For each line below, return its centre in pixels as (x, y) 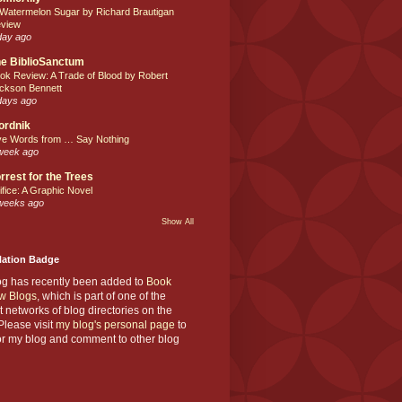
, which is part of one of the (101, 296)
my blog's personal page (115, 324)
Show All (178, 221)
